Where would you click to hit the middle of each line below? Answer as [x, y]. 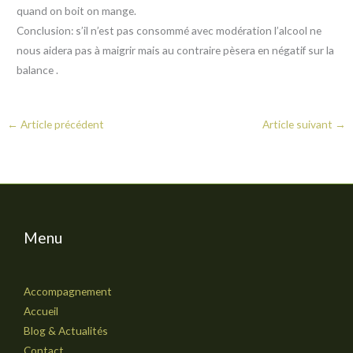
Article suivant [298, 124]
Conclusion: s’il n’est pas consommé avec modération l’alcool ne [169, 31]
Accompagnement [68, 292]
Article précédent [61, 124]
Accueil [41, 311]
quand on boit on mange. [77, 11]
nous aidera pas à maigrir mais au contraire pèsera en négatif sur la [176, 50]
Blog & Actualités [66, 331]
